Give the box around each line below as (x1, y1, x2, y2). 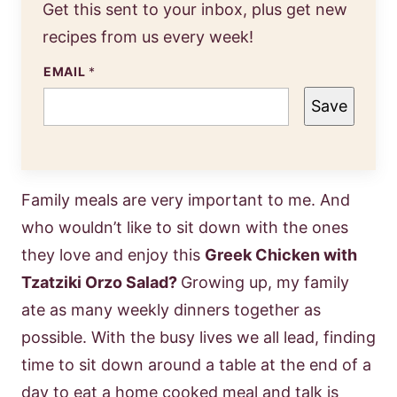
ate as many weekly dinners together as (21, 300, 321, 319)
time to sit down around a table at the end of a (21, 355, 371, 374)
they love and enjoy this (21, 245, 205, 264)
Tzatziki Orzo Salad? (21, 273, 181, 292)
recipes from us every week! (43, 27, 253, 46)
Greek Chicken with (205, 245, 357, 264)
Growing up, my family (181, 273, 349, 292)
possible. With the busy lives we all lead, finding (21, 328, 376, 346)
